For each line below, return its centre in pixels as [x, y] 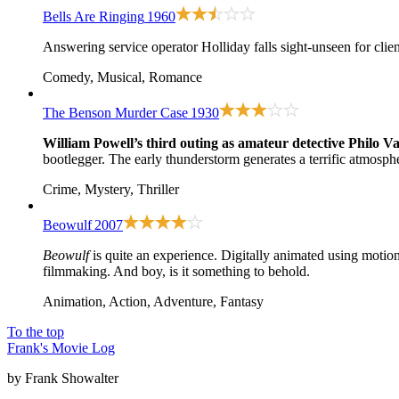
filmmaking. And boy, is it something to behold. [176, 272]
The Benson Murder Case [115, 113]
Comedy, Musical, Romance [122, 77]
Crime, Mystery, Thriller [111, 190]
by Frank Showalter [63, 379]
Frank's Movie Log [61, 348]
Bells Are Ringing [94, 17]
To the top [36, 332]
